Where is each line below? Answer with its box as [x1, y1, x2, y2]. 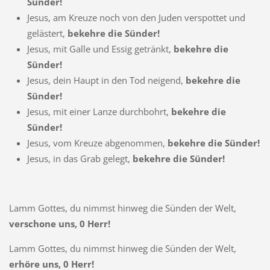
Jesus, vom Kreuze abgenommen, [27, 136, 168, 149]
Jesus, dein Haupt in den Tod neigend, [27, 74, 186, 86]
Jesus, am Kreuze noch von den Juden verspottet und [27, 11, 245, 24]
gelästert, [27, 27, 67, 39]
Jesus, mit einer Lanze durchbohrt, [27, 105, 171, 118]
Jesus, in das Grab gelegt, [27, 152, 133, 165]
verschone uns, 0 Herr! [8, 217, 110, 230]
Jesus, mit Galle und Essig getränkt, [27, 42, 174, 55]
